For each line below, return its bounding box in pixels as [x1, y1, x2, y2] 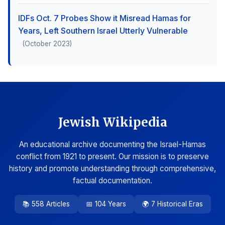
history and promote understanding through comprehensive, [9, 164, 216, 173]
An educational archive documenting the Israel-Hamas [19, 140, 206, 149]
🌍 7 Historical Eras [142, 200, 203, 208]
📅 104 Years [85, 200, 126, 208]
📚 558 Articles [22, 200, 70, 208]
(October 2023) [22, 40, 72, 48]
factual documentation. [73, 176, 152, 185]
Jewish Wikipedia [58, 115, 167, 130]
